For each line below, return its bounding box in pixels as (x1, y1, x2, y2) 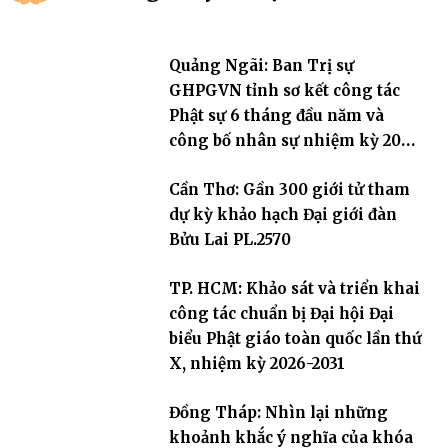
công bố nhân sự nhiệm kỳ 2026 (168, 131, 419, 151)
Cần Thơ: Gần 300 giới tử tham (168, 180, 410, 200)
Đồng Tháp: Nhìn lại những (168, 403, 388, 423)
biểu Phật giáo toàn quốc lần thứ (168, 329, 422, 349)
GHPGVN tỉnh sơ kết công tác (168, 81, 400, 101)
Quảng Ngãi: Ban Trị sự (168, 56, 354, 76)
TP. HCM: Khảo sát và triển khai (168, 279, 420, 299)
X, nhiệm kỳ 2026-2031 (168, 354, 345, 374)
